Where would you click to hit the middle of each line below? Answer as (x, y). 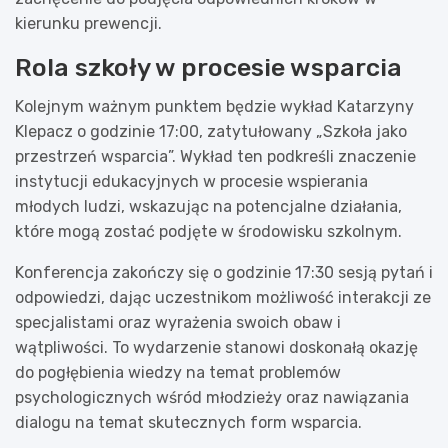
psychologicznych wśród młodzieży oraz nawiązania (212, 397)
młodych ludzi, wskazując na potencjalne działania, (208, 206)
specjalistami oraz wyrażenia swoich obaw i (178, 322)
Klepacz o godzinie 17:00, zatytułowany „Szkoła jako (211, 131)
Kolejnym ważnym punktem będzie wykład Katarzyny (214, 106)
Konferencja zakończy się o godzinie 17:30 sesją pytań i (224, 272)
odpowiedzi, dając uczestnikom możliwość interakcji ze (223, 297)
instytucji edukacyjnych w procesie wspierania (191, 181)
